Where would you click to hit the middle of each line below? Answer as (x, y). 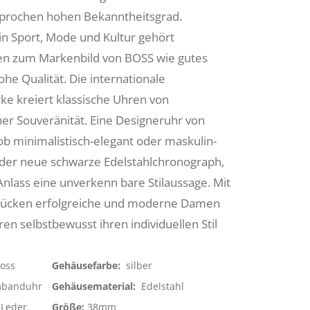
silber (139, 265)
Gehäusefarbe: (87, 265)
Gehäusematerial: (95, 286)
